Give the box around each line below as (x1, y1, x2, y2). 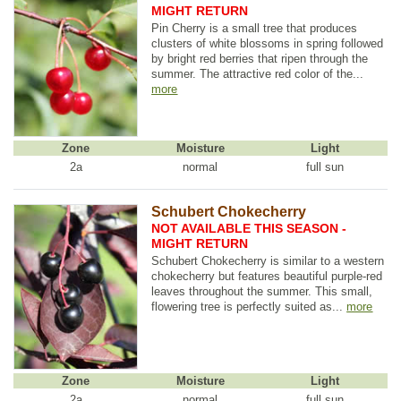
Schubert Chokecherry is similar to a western (151, 253, 385, 268)
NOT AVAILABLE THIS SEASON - (151, 221, 347, 236)
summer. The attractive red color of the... (151, 66, 364, 81)
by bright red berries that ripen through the (151, 51, 369, 65)
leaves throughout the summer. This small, (151, 284, 373, 298)
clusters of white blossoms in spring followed (151, 36, 384, 50)
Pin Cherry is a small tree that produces (151, 21, 358, 35)
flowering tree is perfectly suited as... (151, 299, 347, 313)
